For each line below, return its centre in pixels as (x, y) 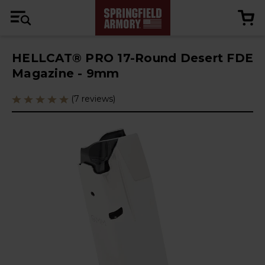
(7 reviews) (93, 99)
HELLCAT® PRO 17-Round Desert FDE (132, 58)
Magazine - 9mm (66, 73)
